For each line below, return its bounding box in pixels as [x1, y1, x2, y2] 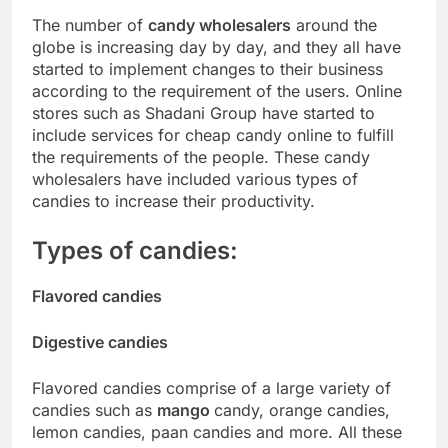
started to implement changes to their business [32, 58, 383, 79]
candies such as [32, 399, 157, 420]
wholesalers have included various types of [32, 168, 358, 189]
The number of [32, 14, 148, 35]
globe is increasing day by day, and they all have [32, 36, 401, 57]
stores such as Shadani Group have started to [32, 102, 375, 123]
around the [291, 14, 377, 35]
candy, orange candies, [214, 399, 390, 420]
